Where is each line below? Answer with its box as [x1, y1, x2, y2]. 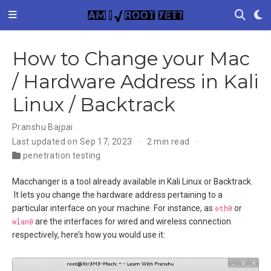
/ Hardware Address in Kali [12, 70, 259, 93]
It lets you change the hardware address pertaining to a [12, 189, 223, 200]
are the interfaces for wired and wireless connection [33, 216, 231, 226]
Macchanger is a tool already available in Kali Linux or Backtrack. [12, 176, 253, 186]
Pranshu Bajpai [12, 122, 73, 132]
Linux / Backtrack [12, 93, 175, 116]
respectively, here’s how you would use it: [12, 229, 165, 240]
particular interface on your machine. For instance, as [12, 203, 215, 213]
